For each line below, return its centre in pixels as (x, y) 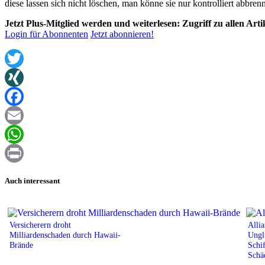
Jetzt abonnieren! (122, 34)
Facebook (23, 115)
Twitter (18, 77)
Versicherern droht (40, 224)
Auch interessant (32, 180)
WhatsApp (25, 153)
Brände (21, 245)
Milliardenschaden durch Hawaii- (65, 235)
